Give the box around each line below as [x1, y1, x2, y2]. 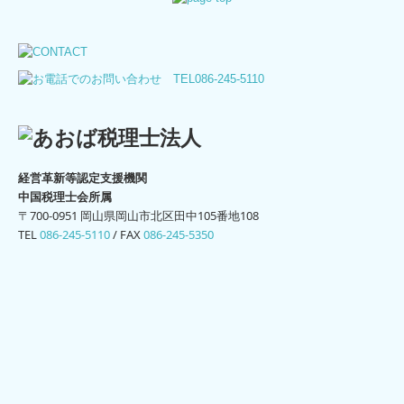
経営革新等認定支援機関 [18, 170, 147, 187]
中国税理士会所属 [18, 188, 112, 206]
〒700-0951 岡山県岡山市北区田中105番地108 [18, 207, 259, 225]
